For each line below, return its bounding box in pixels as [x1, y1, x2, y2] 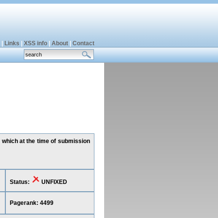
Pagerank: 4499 [9, 200, 54, 206]
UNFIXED [39, 179, 67, 185]
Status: [9, 179, 31, 185]
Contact [72, 40, 94, 47]
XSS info [23, 40, 47, 47]
